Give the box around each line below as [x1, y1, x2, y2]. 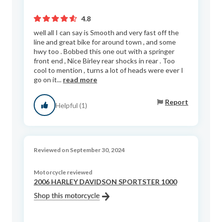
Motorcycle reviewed [34, 168, 92, 176]
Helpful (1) [55, 101, 87, 110]
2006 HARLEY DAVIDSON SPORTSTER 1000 [34, 177, 177, 186]
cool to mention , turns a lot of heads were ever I [34, 66, 183, 75]
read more [63, 75, 97, 84]
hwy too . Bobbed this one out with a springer [34, 47, 174, 56]
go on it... [34, 75, 63, 84]
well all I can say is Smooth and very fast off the [34, 28, 179, 37]
